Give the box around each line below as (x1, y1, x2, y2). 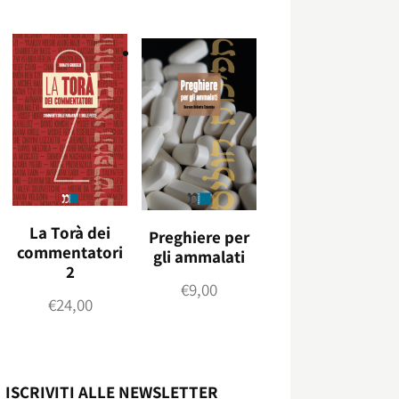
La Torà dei (29, 221, 111, 243)
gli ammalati (153, 245, 246, 267)
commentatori (17, 240, 124, 263)
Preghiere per (149, 225, 250, 248)
